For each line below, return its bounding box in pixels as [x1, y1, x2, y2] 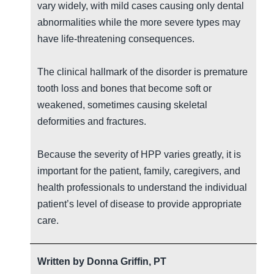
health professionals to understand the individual [37, 182, 248, 193]
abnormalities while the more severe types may [37, 17, 241, 28]
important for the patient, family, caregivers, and [37, 165, 241, 176]
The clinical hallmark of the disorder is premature [37, 66, 248, 77]
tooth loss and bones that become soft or [37, 83, 212, 94]
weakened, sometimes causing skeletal [37, 99, 208, 110]
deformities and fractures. [37, 116, 147, 127]
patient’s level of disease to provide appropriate [37, 198, 242, 209]
